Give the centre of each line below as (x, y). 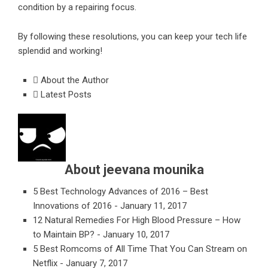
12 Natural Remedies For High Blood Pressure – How (137, 220)
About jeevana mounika (134, 170)
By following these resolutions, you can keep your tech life (133, 36)
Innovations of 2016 (72, 206)
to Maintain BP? (64, 234)
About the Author (74, 80)
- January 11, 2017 (150, 206)
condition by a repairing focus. (77, 7)
